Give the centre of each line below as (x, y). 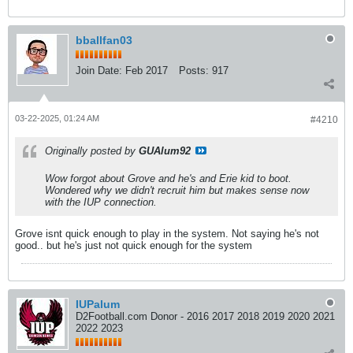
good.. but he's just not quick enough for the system (134, 245)
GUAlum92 (165, 150)
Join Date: (99, 70)
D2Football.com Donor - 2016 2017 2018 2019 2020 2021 (205, 316)
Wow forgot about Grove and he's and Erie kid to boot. (168, 178)
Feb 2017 (147, 70)
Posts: (194, 70)
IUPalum (98, 304)
